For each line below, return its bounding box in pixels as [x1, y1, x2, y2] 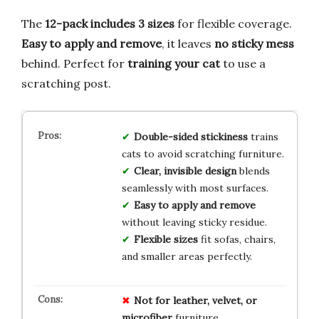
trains [247, 130, 278, 143]
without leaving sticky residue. [121, 215, 267, 229]
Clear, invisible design [133, 164, 236, 177]
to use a [220, 56, 266, 70]
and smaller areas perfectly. [121, 249, 252, 263]
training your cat [127, 56, 220, 70]
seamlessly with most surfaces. [121, 181, 268, 194]
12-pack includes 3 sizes [45, 16, 174, 31]
